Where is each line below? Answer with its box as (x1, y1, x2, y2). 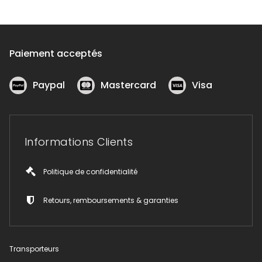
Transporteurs (9, 243, 59, 254)
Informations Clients (25, 134, 133, 149)
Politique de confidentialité (43, 166, 137, 177)
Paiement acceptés (9, 46, 102, 60)
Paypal (33, 78, 65, 92)
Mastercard (101, 78, 156, 92)
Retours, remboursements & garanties (43, 195, 178, 205)
